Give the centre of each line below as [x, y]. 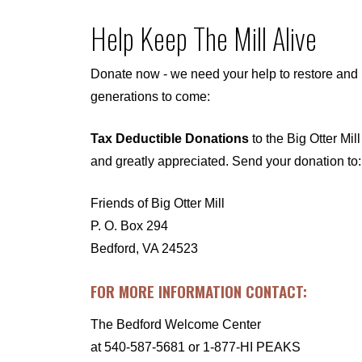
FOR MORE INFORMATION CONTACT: [199, 291]
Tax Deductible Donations [170, 138]
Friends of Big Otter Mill [158, 203]
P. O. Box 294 [129, 225]
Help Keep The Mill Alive [204, 38]
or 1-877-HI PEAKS [243, 347]
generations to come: [150, 96]
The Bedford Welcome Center [176, 324]
